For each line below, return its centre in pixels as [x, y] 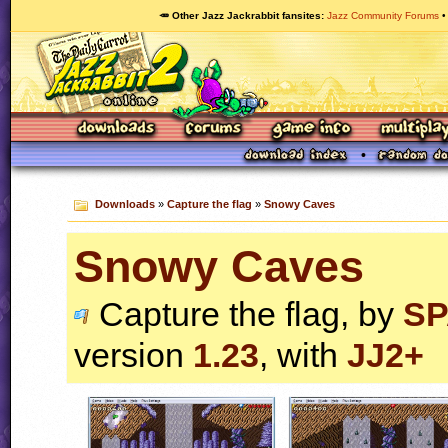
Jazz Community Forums [383, 15]
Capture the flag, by [246, 313]
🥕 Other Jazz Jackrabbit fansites [240, 15]
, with [303, 354]
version [133, 354]
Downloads [124, 204]
